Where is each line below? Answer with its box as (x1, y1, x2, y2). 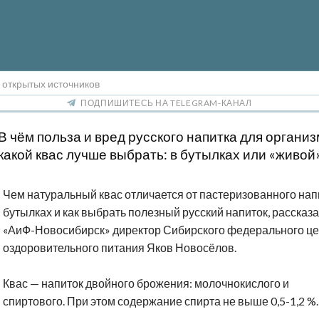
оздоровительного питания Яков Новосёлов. (3, 241, 236, 255)
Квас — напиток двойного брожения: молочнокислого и (3, 276, 289, 291)
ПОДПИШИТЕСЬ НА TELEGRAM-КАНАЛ (80, 98, 252, 109)
